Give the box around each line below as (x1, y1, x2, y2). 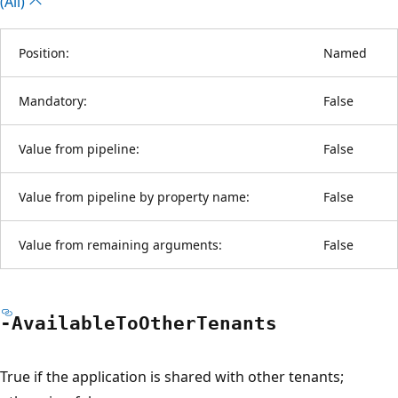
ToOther (115, 312, 196, 334)
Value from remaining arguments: (19, 235, 222, 253)
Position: (19, 44, 69, 61)
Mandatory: (19, 92, 87, 109)
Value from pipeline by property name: (19, 187, 250, 205)
